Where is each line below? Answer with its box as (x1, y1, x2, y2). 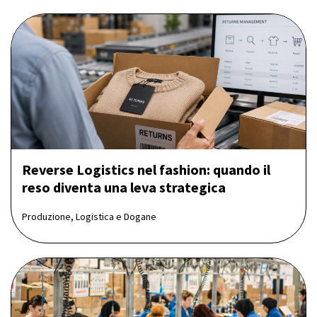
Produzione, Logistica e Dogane (22, 209, 156, 223)
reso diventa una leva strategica (22, 178, 226, 196)
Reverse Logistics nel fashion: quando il (22, 160, 270, 178)
